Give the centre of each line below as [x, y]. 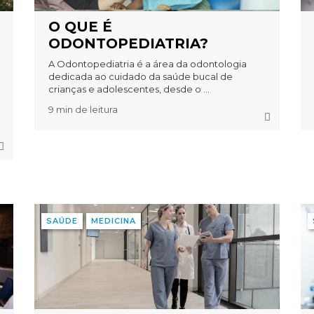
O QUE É [80, 26]
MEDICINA [113, 220]
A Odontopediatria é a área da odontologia [147, 63]
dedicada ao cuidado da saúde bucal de [140, 76]
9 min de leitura [83, 109]
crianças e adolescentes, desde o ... [129, 89]
